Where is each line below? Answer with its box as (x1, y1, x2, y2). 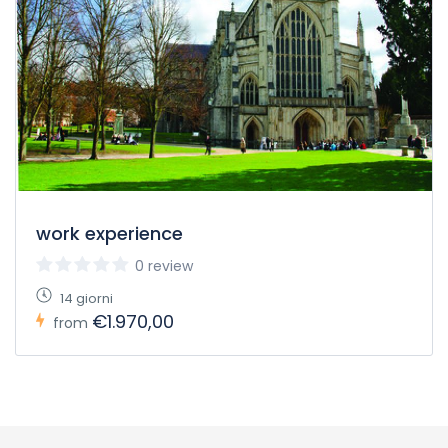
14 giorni (60, 289, 113, 308)
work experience (36, 221, 183, 246)
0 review (135, 256, 193, 276)
